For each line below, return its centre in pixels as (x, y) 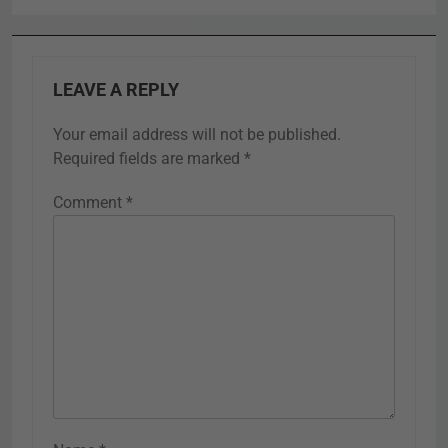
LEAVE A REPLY (116, 90)
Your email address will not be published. (197, 135)
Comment (89, 203)
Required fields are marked (148, 159)
